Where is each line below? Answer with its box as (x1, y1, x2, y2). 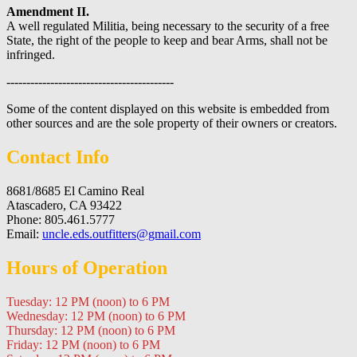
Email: (6, 226, 42, 241)
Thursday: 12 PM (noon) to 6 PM (6, 323, 175, 337)
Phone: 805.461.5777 (6, 212, 115, 226)
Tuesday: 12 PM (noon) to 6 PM (6, 294, 170, 308)
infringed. (6, 48, 55, 62)
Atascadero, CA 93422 (6, 198, 122, 212)
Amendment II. (6, 5, 89, 19)
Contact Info (6, 147, 109, 168)
